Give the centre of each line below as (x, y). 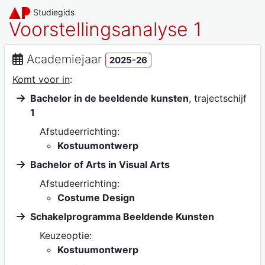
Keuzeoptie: (65, 235)
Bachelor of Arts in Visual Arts (100, 164)
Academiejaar (64, 59)
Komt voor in (41, 79)
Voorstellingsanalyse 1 (105, 29)
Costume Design (96, 197)
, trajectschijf (217, 98)
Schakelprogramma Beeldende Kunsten (122, 216)
